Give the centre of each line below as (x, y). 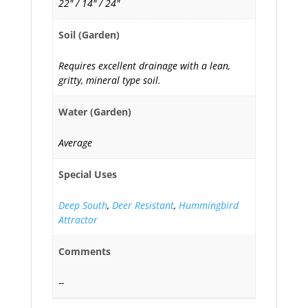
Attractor (78, 219)
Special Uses (88, 174)
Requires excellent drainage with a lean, (144, 65)
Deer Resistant (143, 205)
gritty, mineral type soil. (110, 80)
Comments (85, 251)
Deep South (83, 205)
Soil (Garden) (89, 34)
